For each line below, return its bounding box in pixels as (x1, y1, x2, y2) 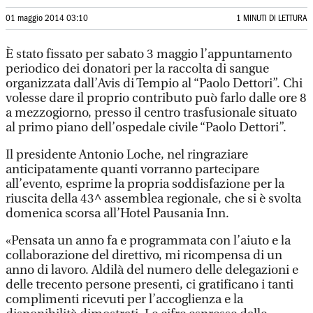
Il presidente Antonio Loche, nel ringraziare (6, 147, 248, 162)
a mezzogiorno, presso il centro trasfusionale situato (6, 105, 297, 120)
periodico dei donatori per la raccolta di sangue (6, 61, 269, 76)
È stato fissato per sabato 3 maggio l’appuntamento (6, 47, 292, 61)
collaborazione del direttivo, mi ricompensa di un (6, 248, 282, 263)
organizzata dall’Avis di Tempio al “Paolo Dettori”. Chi (6, 76, 303, 91)
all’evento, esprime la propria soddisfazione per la (6, 177, 284, 191)
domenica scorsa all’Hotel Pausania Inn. (6, 206, 229, 221)
